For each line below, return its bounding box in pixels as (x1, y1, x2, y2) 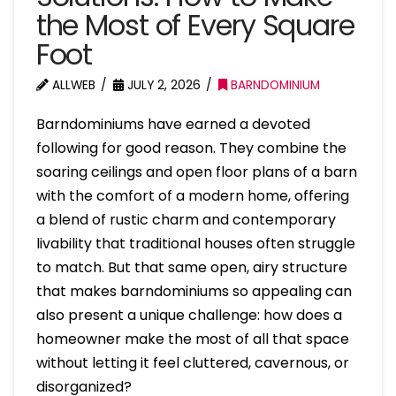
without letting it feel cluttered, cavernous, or (35, 353, 349, 374)
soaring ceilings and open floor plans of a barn (35, 162, 357, 183)
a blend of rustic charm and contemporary (35, 209, 336, 231)
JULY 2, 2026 (123, 77, 201, 95)
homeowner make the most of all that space (35, 329, 349, 350)
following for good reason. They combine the (35, 138, 346, 159)
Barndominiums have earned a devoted (35, 114, 310, 135)
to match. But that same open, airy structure (35, 257, 347, 278)
